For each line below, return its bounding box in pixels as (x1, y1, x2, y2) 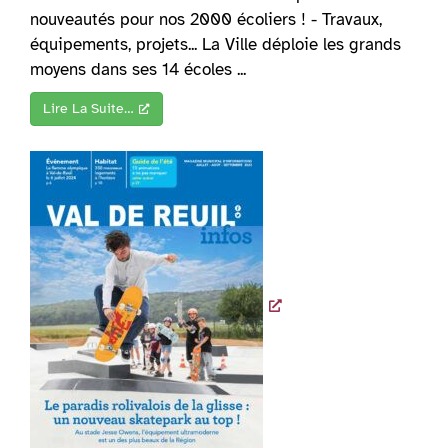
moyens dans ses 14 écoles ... (30, 59, 246, 81)
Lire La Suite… (43, 100, 134, 118)
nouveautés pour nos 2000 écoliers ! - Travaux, (30, 9, 382, 31)
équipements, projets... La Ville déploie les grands (30, 34, 401, 56)
